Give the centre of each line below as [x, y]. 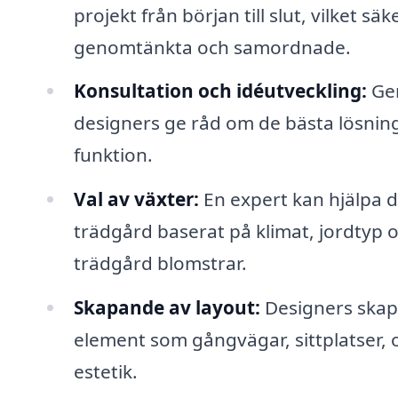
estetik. [105, 372]
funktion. [113, 155]
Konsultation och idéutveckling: [220, 91]
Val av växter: [136, 199]
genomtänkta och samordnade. [212, 47]
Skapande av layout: [167, 308]
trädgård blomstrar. [160, 263]
